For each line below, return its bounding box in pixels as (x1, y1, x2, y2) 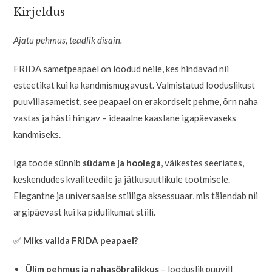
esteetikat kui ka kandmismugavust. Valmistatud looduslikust (13, 79, 256, 90)
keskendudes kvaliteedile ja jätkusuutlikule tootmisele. (13, 173, 231, 185)
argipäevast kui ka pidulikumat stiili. (13, 206, 156, 217)
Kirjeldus (13, 5, 66, 19)
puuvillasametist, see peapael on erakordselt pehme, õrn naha (13, 95, 259, 107)
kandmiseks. (13, 128, 61, 140)
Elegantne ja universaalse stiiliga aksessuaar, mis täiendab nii (13, 189, 259, 201)
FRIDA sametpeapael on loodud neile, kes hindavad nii (13, 63, 229, 74)
